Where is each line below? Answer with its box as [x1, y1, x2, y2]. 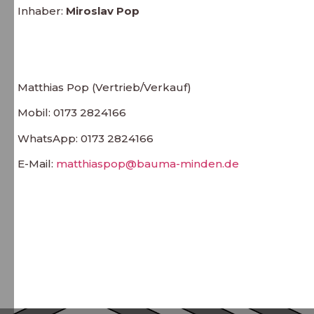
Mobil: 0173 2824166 [18, 106, 126, 120]
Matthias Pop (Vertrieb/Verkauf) [18, 81, 191, 95]
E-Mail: [18, 157, 56, 171]
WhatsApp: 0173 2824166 [18, 131, 153, 145]
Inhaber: [18, 4, 66, 18]
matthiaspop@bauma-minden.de [56, 157, 239, 171]
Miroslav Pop [66, 4, 139, 18]
